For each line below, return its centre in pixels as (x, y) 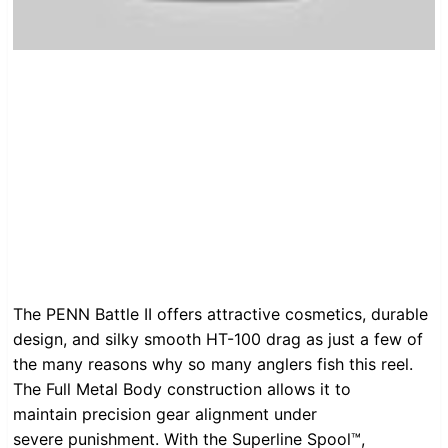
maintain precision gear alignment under (165, 414)
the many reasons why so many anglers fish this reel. (213, 364)
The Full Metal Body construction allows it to (182, 389)
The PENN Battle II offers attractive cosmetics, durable (220, 314)
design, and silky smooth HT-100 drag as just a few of (218, 339)
